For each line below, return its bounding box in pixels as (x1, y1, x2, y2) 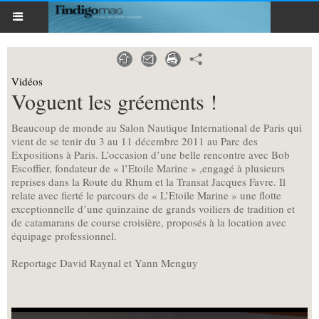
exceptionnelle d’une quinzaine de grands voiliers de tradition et (11, 202, 295, 216)
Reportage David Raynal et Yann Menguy (11, 256, 198, 270)
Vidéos (11, 74, 43, 88)
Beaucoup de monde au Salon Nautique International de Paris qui (11, 120, 302, 135)
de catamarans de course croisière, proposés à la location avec (11, 215, 286, 229)
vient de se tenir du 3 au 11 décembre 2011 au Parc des (11, 134, 258, 148)
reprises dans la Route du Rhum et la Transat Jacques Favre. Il (11, 174, 286, 189)
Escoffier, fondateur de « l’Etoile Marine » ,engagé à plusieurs (11, 161, 285, 175)
